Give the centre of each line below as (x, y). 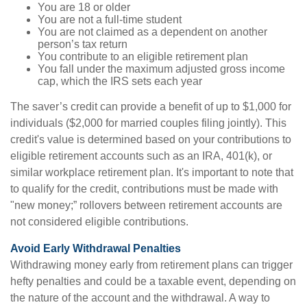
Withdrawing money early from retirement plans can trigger (151, 265)
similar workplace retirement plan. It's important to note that (152, 172)
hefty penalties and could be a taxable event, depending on (153, 281)
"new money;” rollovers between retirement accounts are (146, 205)
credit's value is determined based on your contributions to (151, 139)
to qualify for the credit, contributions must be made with (144, 189)
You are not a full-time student (110, 20)
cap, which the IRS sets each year (120, 81)
